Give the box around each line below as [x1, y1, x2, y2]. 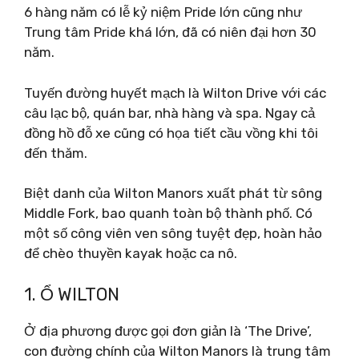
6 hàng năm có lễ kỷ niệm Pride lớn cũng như [24, 4, 302, 20]
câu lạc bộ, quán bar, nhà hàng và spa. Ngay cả [24, 104, 315, 121]
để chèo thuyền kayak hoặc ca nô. [24, 245, 237, 261]
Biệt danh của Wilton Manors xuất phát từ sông [24, 185, 322, 201]
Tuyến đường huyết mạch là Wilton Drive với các [24, 84, 326, 101]
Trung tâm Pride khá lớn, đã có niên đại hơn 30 [24, 24, 317, 40]
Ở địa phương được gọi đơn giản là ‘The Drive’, [24, 322, 312, 339]
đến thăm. [24, 144, 87, 161]
